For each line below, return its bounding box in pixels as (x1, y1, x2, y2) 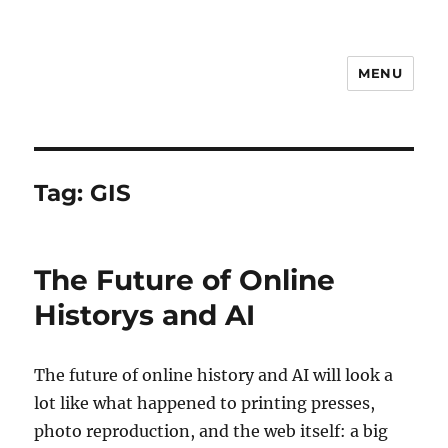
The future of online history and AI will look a (34, 365, 394, 385)
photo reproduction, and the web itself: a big (34, 421, 389, 441)
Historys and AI (34, 298, 256, 332)
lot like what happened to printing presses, (34, 393, 376, 413)
